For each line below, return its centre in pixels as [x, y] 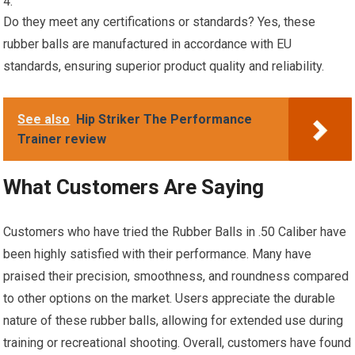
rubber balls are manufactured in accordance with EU [148, 44]
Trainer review [62, 139]
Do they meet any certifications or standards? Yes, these [160, 22]
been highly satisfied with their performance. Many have [158, 254]
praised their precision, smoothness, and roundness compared [176, 277]
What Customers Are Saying [134, 187]
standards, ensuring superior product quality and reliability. [164, 67]
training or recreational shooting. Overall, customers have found [177, 343]
